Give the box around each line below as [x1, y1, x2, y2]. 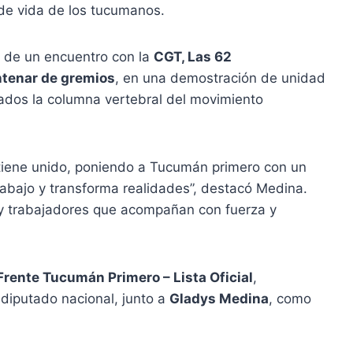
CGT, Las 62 [154, 49, 232, 65]
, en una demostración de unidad [115, 70, 325, 86]
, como [269, 291, 311, 307]
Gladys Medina [169, 291, 269, 307]
